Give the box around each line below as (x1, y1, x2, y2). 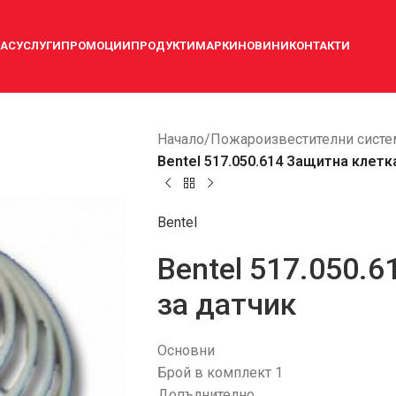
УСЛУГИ (15, 39, 61, 52)
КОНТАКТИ (288, 39, 350, 52)
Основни (156, 342, 215, 359)
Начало (156, 131, 204, 148)
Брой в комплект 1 (156, 364, 283, 381)
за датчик (156, 286, 296, 322)
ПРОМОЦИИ (60, 39, 131, 52)
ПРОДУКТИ (130, 39, 195, 52)
